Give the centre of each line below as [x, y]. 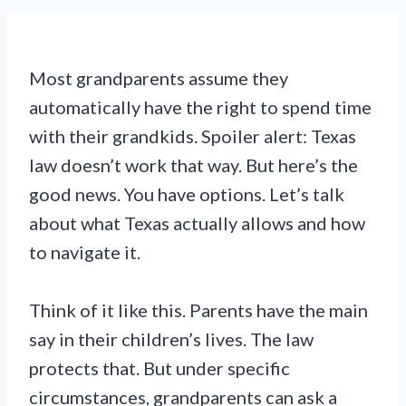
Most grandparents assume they [159, 78]
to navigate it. [85, 252]
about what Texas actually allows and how [197, 223]
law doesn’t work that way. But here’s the [193, 165]
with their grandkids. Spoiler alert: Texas [193, 136]
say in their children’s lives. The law [171, 339]
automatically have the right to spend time [200, 107]
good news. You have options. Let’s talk [187, 194]
